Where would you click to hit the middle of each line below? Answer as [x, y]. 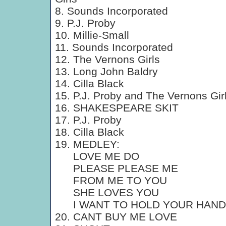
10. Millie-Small [92, 35]
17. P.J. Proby [88, 120]
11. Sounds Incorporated [114, 47]
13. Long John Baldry [106, 71]
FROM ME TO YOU [111, 180]
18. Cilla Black [90, 132]
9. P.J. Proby [85, 23]
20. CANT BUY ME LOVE [116, 217]
